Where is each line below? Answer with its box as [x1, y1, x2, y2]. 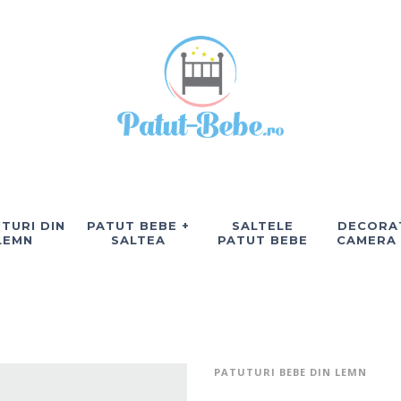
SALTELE [232, 218, 294, 233]
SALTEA [111, 233, 166, 247]
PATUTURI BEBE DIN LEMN [214, 365, 367, 379]
